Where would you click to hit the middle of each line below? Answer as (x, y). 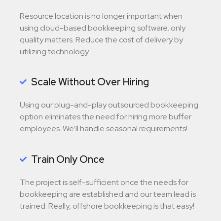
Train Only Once (68, 159)
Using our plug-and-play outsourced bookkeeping (109, 105)
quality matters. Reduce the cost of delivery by (101, 40)
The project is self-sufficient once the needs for (104, 182)
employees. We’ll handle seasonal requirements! (104, 129)
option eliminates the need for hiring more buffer (106, 117)
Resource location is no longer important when (101, 16)
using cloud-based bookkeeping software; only (103, 28)
